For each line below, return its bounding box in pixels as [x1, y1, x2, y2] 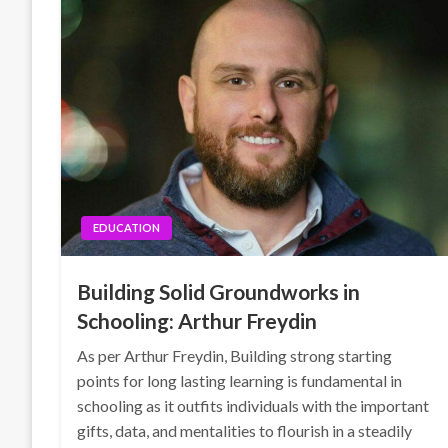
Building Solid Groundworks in [77, 279, 361, 304]
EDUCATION [93, 221, 161, 234]
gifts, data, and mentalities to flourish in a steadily [77, 421, 413, 440]
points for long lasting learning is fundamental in [77, 371, 403, 390]
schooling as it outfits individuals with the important [77, 396, 430, 415]
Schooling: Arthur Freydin [77, 308, 318, 333]
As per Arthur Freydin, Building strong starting [77, 346, 393, 365]
